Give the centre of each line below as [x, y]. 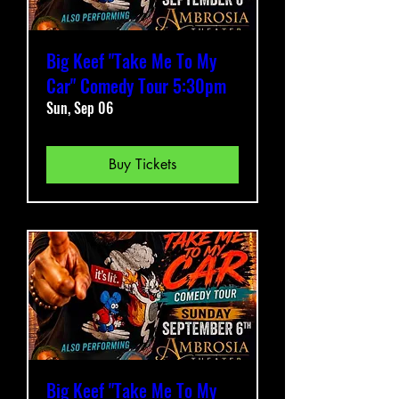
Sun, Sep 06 [80, 108]
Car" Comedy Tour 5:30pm [136, 85]
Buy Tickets [142, 164]
